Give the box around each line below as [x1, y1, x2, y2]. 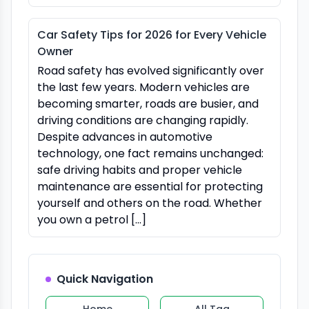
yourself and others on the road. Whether [37, 195, 262, 212]
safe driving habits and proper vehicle [37, 162, 242, 179]
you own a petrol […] [37, 212, 146, 228]
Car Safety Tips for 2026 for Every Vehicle [37, 27, 266, 43]
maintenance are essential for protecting [37, 179, 263, 195]
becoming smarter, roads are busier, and [37, 96, 259, 112]
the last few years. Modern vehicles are [37, 79, 250, 96]
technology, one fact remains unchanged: [37, 146, 263, 162]
